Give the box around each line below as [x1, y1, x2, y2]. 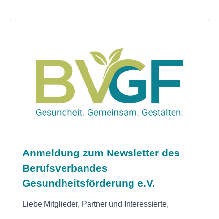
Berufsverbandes [22, 162, 108, 174]
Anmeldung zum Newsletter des [22, 147, 180, 159]
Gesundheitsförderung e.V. [22, 177, 155, 189]
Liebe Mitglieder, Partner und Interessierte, [22, 200, 171, 209]
